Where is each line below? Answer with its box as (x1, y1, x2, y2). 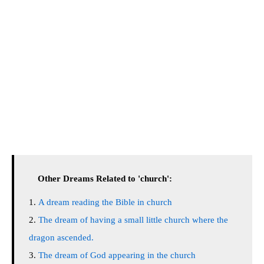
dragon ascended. (29, 233, 94, 242)
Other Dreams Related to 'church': (38, 174, 172, 183)
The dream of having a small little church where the (38, 215, 228, 225)
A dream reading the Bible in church (38, 197, 172, 207)
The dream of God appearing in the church (38, 250, 196, 260)
